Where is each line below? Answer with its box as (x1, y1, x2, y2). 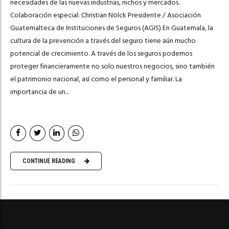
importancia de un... (10, 85, 68, 98)
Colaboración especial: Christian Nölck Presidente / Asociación (10, 9, 201, 21)
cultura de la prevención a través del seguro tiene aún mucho (10, 34, 196, 47)
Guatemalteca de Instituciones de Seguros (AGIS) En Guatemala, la (10, 21, 213, 34)
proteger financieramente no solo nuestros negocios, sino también (10, 60, 215, 72)
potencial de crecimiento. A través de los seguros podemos (10, 47, 192, 59)
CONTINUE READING (22, 157, 75, 165)
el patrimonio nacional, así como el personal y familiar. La (10, 73, 182, 85)
